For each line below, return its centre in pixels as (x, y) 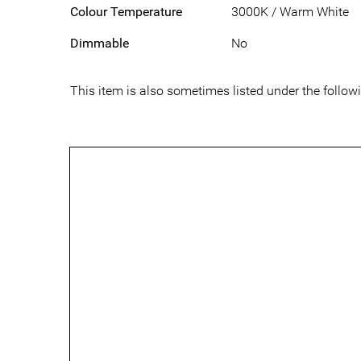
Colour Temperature (126, 11)
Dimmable (100, 43)
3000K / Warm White (290, 11)
